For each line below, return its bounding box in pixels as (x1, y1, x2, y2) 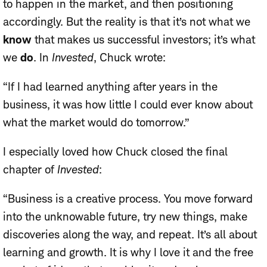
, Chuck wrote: (94, 51, 166, 65)
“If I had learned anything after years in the (3, 80, 218, 94)
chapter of (3, 163, 57, 177)
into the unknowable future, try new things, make (3, 210, 247, 224)
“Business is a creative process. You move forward (3, 192, 253, 206)
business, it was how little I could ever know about (3, 98, 253, 112)
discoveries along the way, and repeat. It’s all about (3, 228, 257, 242)
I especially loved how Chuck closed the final (3, 145, 228, 159)
